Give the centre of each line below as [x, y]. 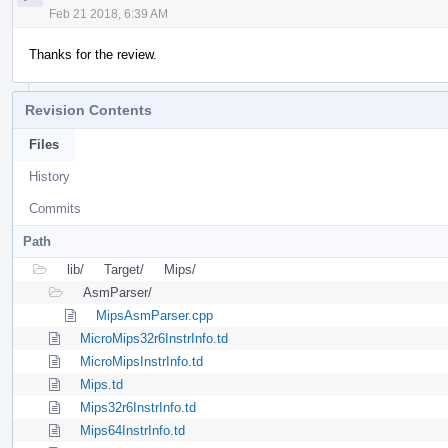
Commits [55, 208]
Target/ [124, 269]
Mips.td [101, 384]
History [49, 176]
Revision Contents [88, 109]
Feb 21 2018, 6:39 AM [108, 13]
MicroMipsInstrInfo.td [141, 361]
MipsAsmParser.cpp [154, 315]
